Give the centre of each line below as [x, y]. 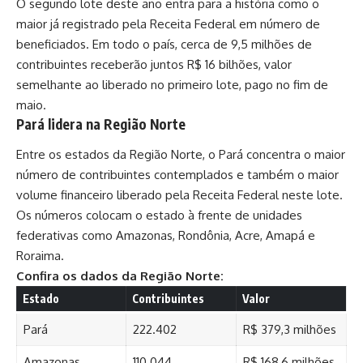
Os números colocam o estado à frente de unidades [159, 216]
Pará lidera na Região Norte [101, 124]
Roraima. [40, 256]
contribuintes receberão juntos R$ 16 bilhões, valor [154, 64]
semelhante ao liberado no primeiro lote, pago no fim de [172, 84]
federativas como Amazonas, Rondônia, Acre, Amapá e [166, 236]
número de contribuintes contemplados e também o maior [177, 175]
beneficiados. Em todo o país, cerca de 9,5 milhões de [164, 44]
